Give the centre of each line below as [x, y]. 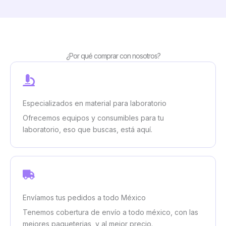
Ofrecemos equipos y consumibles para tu [93, 118]
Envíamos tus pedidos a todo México [84, 198]
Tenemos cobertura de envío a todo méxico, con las [110, 212]
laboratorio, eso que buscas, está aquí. [88, 130]
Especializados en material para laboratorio [95, 103]
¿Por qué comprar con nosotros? [113, 56]
